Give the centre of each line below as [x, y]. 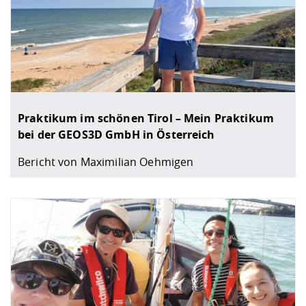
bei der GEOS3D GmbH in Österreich [116, 134]
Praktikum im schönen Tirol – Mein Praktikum [146, 118]
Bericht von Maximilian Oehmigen [106, 162]
